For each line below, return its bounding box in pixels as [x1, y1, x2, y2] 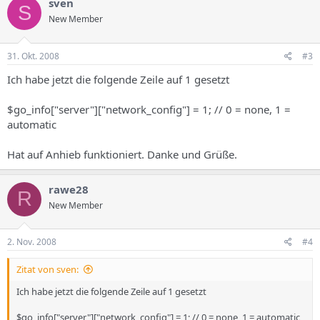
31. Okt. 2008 [7, 49, 59, 62]
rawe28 [49, 181, 89, 196]
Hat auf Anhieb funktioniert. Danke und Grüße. [7, 146, 237, 161]
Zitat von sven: [16, 263, 79, 276]
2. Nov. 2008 [7, 236, 56, 248]
